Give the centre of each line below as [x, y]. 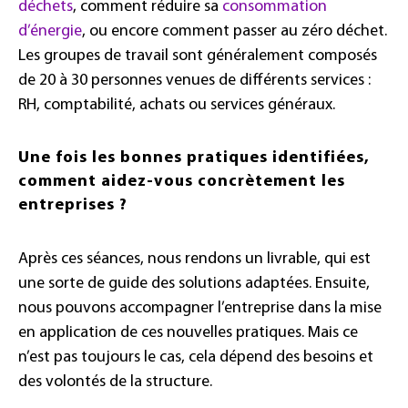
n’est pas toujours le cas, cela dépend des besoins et [196, 358]
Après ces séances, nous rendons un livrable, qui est [194, 260]
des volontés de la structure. [115, 382]
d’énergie [50, 32]
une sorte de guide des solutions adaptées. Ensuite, [194, 284]
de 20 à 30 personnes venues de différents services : [194, 81]
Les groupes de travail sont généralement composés [198, 56]
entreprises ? [73, 206]
